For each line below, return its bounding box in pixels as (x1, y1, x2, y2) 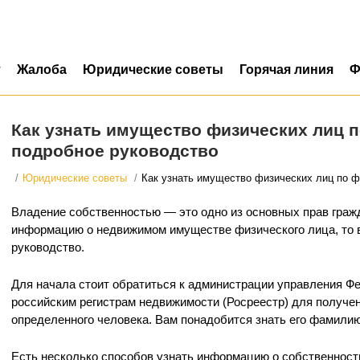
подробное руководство (11, 141, 219, 160)
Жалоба (17, 63, 67, 76)
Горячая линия (239, 63, 333, 76)
